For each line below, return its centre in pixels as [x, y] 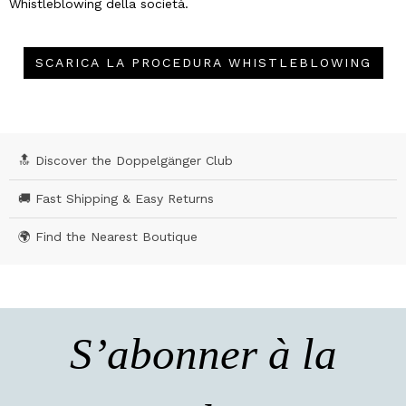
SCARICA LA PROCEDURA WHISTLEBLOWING [203, 63]
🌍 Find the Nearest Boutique [108, 236]
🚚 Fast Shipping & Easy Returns [116, 198]
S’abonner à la [203, 353]
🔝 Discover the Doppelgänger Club [126, 160]
